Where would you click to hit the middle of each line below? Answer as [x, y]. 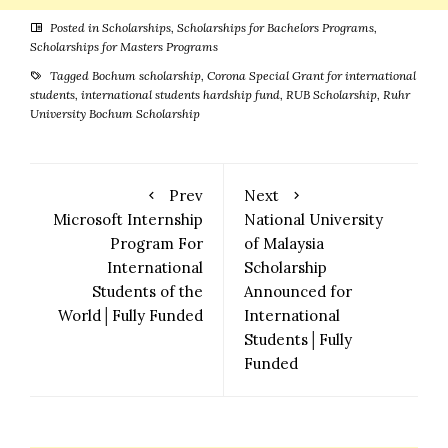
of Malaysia [284, 243]
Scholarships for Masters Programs [124, 46]
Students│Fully [298, 339]
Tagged [69, 75]
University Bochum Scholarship [115, 113]
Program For [156, 243]
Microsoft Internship [128, 219]
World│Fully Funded [130, 315]
